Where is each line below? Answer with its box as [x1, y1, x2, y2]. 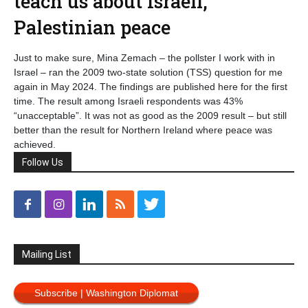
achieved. [14, 139, 56, 150]
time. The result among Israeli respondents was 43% [14, 96, 243, 107]
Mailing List [22, 249, 71, 260]
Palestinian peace [14, 15, 170, 39]
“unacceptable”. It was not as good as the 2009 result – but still [14, 110, 287, 121]
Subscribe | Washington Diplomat [34, 287, 178, 298]
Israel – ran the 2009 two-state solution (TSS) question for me [14, 67, 283, 78]
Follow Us [22, 157, 63, 168]
